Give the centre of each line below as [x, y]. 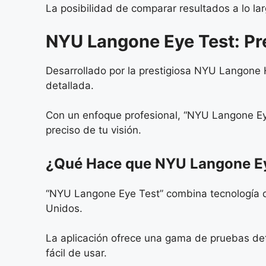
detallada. [70, 85]
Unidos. [64, 208]
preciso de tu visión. [94, 130]
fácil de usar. [76, 253]
